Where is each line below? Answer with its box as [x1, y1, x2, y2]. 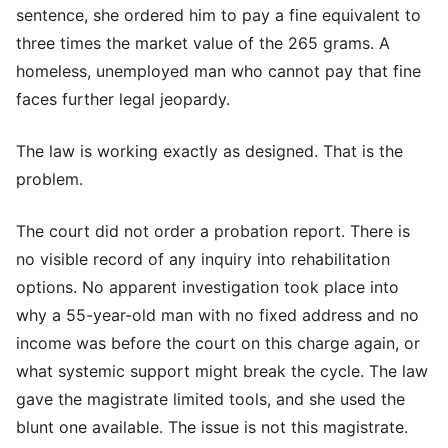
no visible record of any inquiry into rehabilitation [16, 248, 390, 269]
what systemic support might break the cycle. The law [16, 360, 428, 381]
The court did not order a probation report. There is [16, 220, 410, 241]
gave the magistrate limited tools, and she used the [16, 388, 405, 409]
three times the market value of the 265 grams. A [16, 32, 390, 53]
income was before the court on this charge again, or [16, 332, 420, 353]
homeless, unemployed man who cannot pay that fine [16, 60, 421, 81]
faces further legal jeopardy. [16, 88, 230, 109]
